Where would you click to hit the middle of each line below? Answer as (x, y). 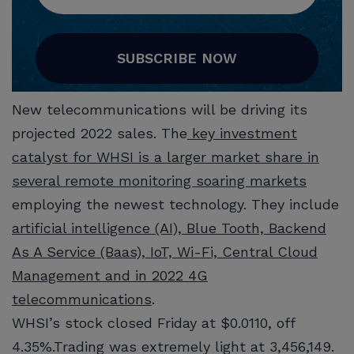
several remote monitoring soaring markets (159, 180)
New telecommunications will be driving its (160, 109)
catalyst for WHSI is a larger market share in (166, 156)
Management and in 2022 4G (110, 275)
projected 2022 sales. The (100, 133)
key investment (242, 133)
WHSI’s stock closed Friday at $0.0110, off (153, 322)
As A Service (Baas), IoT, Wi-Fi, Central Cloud (165, 251)
